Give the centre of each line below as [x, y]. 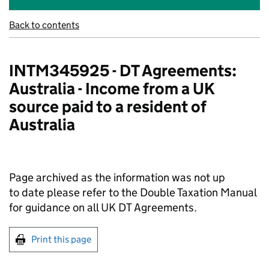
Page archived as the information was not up [117, 177]
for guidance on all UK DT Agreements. [103, 207]
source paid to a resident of [108, 107]
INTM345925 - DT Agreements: [123, 71]
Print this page [61, 239]
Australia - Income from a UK [112, 89]
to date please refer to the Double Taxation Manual [133, 192]
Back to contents [44, 25]
